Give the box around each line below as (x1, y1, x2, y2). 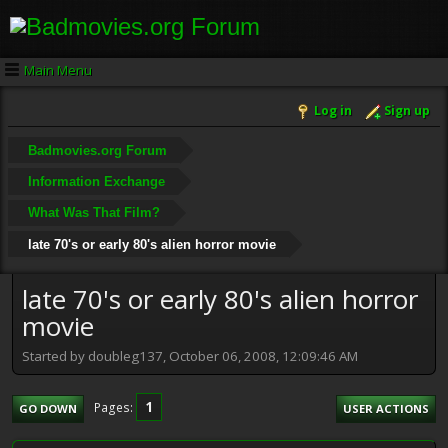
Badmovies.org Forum (27, 142, 167, 158)
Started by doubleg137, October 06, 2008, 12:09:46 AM (22, 346, 358, 365)
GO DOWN (19, 400, 77, 416)
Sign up (384, 102, 430, 120)
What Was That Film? (27, 205, 160, 221)
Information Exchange (27, 173, 165, 189)
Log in (314, 102, 352, 120)
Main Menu (24, 60, 92, 79)
